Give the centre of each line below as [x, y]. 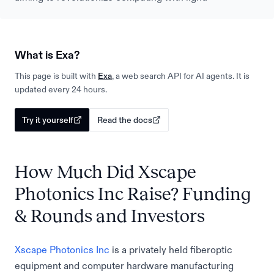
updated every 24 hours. [61, 89]
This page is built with [55, 76]
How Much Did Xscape [106, 172]
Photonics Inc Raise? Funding [133, 194]
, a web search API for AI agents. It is [181, 76]
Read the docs [125, 120]
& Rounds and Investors [110, 216]
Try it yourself [48, 120]
